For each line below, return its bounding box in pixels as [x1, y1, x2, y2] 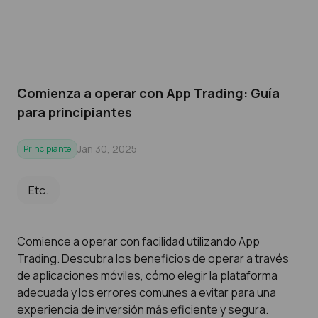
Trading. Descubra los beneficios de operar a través [17, 251, 289, 266]
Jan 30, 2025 [77, 142, 137, 155]
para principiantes [17, 104, 132, 121]
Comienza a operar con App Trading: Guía [17, 84, 280, 102]
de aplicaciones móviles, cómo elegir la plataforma [17, 268, 278, 283]
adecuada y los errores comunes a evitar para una [17, 285, 276, 300]
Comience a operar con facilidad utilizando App [17, 234, 260, 249]
